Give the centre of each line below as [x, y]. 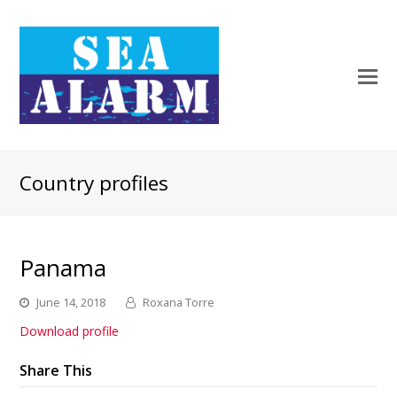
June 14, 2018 [71, 302]
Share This [56, 370]
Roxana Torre [179, 302]
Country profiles [94, 183]
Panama [63, 268]
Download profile [70, 331]
